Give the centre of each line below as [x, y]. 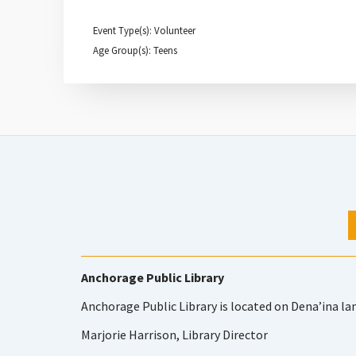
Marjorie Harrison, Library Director [174, 335]
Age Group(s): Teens [135, 50]
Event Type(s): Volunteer [144, 30]
